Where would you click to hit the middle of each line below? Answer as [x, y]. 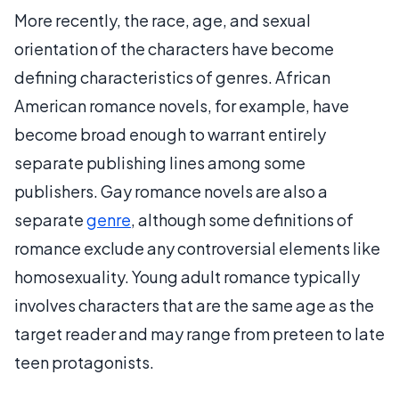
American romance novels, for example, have [182, 105]
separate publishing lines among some [160, 162]
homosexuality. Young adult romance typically [187, 276]
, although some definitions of [242, 219]
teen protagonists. [84, 362]
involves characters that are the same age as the [194, 305]
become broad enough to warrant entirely [170, 134]
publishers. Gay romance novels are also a [171, 191]
